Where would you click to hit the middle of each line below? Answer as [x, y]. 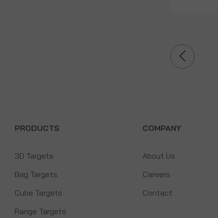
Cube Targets [38, 192]
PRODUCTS [37, 128]
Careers [156, 174]
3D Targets [34, 155]
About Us [159, 155]
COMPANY [162, 128]
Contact [157, 192]
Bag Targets [36, 174]
